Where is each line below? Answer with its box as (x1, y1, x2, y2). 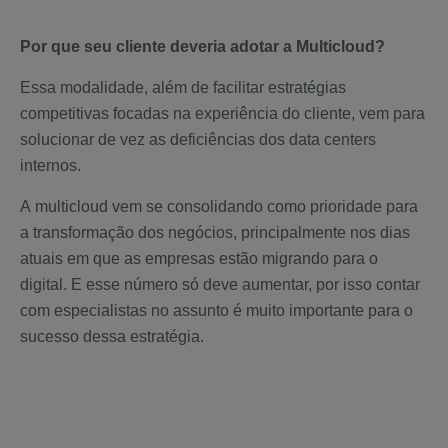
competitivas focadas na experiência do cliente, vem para (20, 104, 425, 122)
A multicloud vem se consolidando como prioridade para (20, 197, 418, 215)
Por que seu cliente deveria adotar (20, 37, 283, 55)
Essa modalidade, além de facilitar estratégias (20, 78, 346, 96)
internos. (20, 156, 85, 174)
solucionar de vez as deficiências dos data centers (20, 130, 376, 148)
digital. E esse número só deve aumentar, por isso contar (20, 275, 420, 293)
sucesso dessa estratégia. (20, 327, 208, 345)
